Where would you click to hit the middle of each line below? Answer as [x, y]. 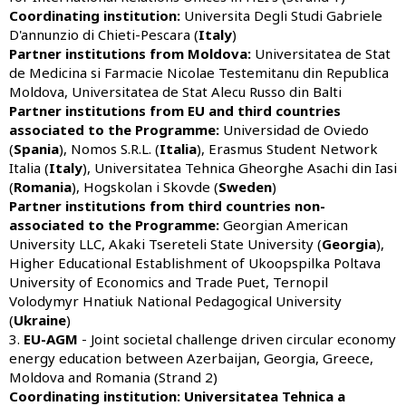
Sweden [245, 186]
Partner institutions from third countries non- [167, 205]
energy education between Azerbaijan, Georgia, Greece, [191, 358]
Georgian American [285, 224]
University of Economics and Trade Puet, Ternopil [169, 281]
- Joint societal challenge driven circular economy [237, 338]
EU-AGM [51, 338]
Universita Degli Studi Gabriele [283, 15]
